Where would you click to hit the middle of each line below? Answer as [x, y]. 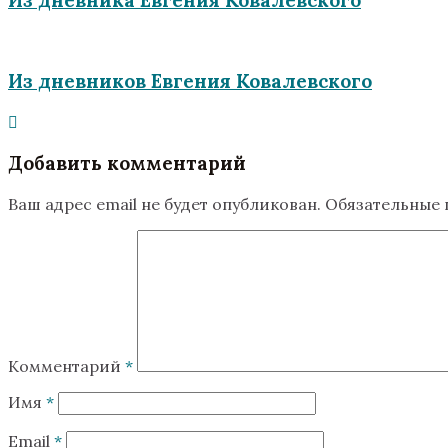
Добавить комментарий [127, 162]
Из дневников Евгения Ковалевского [190, 81]
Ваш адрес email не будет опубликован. [164, 203]
